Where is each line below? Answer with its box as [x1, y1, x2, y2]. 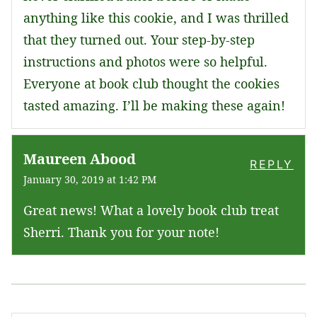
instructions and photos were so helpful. [23, 53, 267, 71]
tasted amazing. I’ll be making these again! [23, 97, 285, 115]
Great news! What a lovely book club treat [23, 202, 279, 219]
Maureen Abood [23, 149, 136, 169]
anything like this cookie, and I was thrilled [23, 9, 289, 27]
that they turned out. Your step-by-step [23, 31, 255, 49]
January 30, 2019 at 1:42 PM [23, 173, 156, 187]
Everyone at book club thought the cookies [23, 75, 279, 93]
